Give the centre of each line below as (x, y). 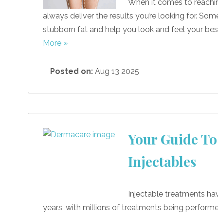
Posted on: (72, 71)
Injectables (162, 161)
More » (55, 43)
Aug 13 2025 (116, 71)
